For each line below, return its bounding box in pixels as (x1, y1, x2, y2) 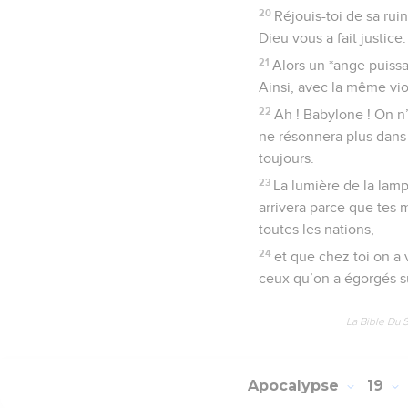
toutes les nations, (259, 221, 374, 237)
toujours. (259, 150, 314, 166)
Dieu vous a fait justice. (259, 30, 406, 46)
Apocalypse (248, 377, 343, 395)
